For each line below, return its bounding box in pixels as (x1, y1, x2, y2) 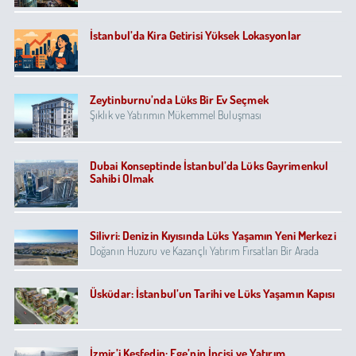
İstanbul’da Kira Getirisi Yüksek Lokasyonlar (90, 27, 301, 43)
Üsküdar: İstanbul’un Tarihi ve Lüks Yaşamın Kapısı (90, 285, 335, 301)
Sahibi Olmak (90, 170, 154, 186)
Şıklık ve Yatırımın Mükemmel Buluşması (90, 107, 262, 122)
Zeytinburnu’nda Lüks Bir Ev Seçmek (90, 91, 269, 107)
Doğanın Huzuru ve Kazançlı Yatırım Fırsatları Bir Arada (90, 243, 319, 257)
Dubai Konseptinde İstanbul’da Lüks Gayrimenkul (90, 157, 329, 173)
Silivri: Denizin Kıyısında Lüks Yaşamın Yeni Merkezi (90, 227, 336, 243)
